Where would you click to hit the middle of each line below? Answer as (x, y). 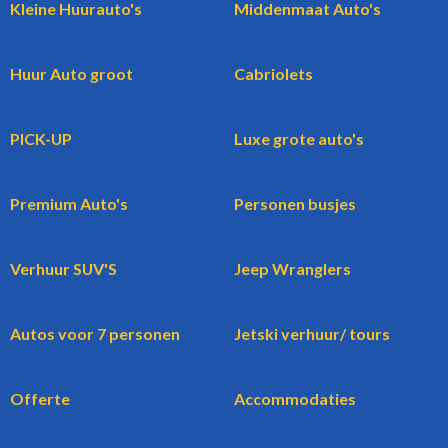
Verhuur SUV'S (63, 269)
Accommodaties (295, 399)
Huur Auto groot (71, 74)
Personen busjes (295, 204)
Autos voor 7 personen (95, 334)
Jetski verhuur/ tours (312, 334)
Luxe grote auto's (299, 139)
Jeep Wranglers (292, 269)
